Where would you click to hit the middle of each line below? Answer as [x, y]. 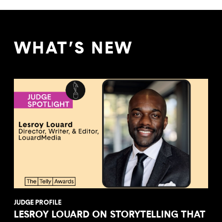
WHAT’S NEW [74, 48]
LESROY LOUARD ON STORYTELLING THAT [110, 214]
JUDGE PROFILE [38, 202]
